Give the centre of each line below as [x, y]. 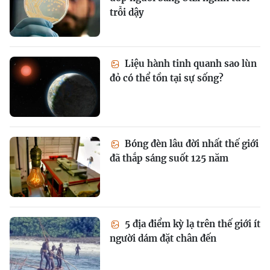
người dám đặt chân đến [163, 238]
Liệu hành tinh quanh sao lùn [190, 63]
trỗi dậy [127, 12]
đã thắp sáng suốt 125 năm [169, 158]
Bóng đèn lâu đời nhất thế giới [190, 143]
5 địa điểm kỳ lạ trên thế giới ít [191, 224]
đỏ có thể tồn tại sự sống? [167, 78]
